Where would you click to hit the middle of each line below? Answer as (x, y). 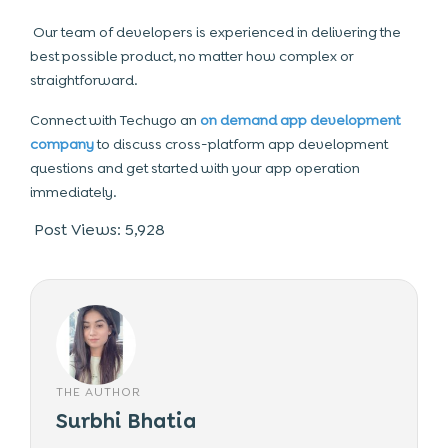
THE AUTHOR (98, 392)
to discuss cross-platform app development (241, 144)
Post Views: (77, 229)
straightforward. (84, 80)
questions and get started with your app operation (195, 168)
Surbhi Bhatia (126, 421)
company (62, 144)
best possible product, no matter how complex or (192, 56)
